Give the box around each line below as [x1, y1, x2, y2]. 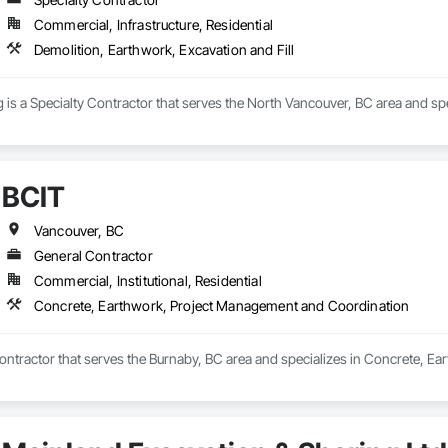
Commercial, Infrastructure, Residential [33, 16, 273, 34]
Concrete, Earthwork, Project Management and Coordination [33, 297, 410, 315]
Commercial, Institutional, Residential [33, 272, 262, 290]
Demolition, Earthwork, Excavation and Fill [33, 41, 295, 59]
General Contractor [33, 247, 153, 265]
